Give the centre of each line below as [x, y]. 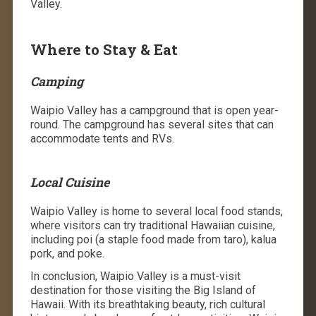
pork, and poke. [67, 253]
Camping [56, 81]
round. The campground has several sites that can [152, 124]
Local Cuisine [69, 182]
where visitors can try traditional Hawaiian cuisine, [152, 225]
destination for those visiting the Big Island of [143, 290]
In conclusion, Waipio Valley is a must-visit [135, 276]
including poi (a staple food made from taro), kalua [153, 239]
